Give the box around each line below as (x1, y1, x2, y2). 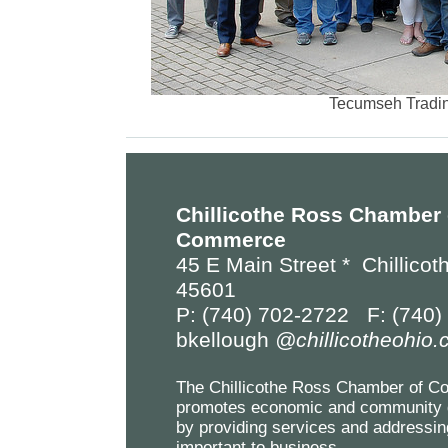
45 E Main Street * (175, 253, 362, 277)
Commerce (175, 228, 286, 252)
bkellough (175, 328, 275, 352)
